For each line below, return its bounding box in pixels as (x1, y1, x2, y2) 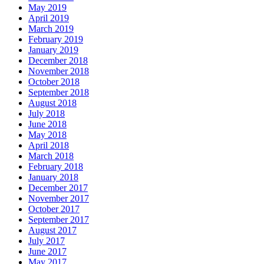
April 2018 (28, 140, 69, 150)
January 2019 (28, 44, 78, 55)
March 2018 (28, 150, 74, 161)
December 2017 (28, 182, 88, 193)
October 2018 (28, 76, 80, 87)
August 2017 (28, 225, 77, 235)
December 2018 (28, 55, 88, 65)
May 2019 (28, 2, 67, 12)
